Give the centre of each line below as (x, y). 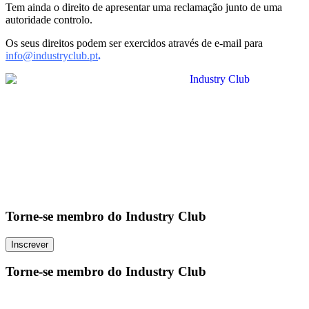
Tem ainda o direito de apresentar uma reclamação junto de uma (144, 8)
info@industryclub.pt (52, 56)
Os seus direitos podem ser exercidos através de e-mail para (134, 43)
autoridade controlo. (49, 20)
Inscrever (30, 244)
